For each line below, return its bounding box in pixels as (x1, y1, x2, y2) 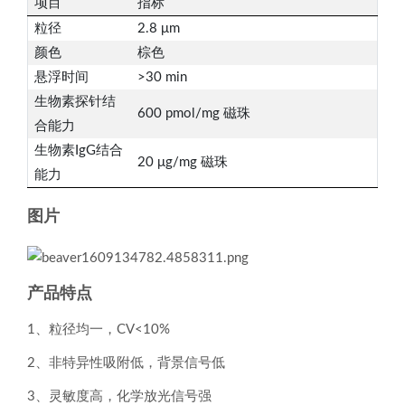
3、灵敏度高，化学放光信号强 (27, 389, 212, 403)
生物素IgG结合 (34, 144, 123, 157)
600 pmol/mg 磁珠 (137, 107, 250, 120)
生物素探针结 (34, 95, 116, 108)
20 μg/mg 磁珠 (137, 155, 228, 169)
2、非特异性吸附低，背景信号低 (27, 355, 225, 370)
